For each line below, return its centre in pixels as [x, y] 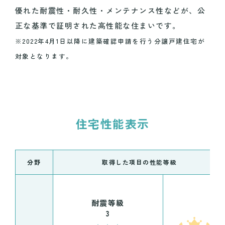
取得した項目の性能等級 [139, 162]
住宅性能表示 [113, 124]
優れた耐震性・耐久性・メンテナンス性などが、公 [110, 11]
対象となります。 [44, 56]
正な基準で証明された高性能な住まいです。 [98, 26]
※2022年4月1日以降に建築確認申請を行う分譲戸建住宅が [110, 41]
